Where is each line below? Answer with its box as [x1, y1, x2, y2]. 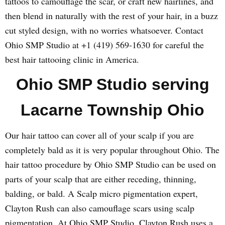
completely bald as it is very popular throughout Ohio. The [5, 144, 219, 156]
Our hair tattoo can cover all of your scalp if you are [5, 129, 194, 141]
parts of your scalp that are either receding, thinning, [5, 173, 196, 185]
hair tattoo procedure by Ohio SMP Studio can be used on [5, 158, 216, 170]
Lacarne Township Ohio [21, 101, 204, 119]
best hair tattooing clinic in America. [5, 53, 139, 65]
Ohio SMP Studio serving [16, 75, 209, 93]
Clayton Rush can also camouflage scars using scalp [5, 202, 194, 214]
